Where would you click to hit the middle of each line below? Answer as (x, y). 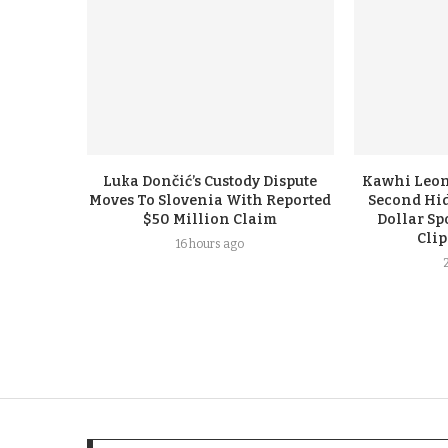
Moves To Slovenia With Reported (210, 200)
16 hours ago (210, 243)
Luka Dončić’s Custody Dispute (210, 181)
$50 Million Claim (210, 219)
